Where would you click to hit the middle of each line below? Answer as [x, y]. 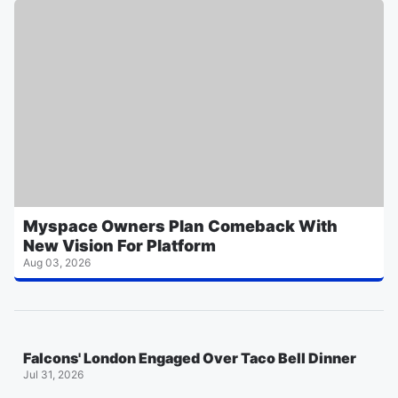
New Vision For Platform [119, 245]
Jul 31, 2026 [53, 374]
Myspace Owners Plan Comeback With [180, 226]
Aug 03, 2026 [57, 262]
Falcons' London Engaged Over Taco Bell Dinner [190, 358]
